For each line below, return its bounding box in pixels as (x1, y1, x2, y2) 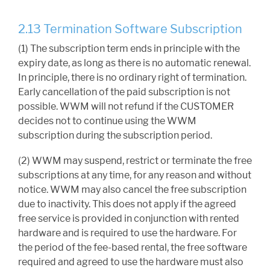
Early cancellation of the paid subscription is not (18, 86, 230, 98)
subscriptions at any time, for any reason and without (18, 169, 251, 181)
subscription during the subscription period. (18, 130, 212, 142)
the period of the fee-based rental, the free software (18, 242, 247, 254)
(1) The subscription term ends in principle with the (18, 43, 240, 55)
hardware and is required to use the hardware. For (18, 227, 237, 239)
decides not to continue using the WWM (18, 115, 196, 127)
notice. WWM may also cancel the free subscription (18, 184, 246, 196)
